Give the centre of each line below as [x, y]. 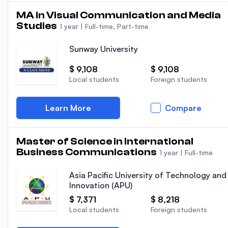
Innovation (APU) [101, 185]
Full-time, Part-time [117, 26]
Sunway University [104, 49]
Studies [37, 26]
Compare [183, 108]
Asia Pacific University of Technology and [148, 175]
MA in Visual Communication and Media [119, 15]
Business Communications [87, 152]
